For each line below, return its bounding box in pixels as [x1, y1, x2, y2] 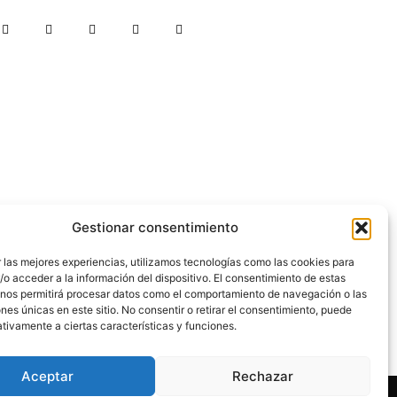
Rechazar [231, 367, 293, 385]
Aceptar [20, 367, 74, 385]
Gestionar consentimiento [71, 219, 238, 236]
